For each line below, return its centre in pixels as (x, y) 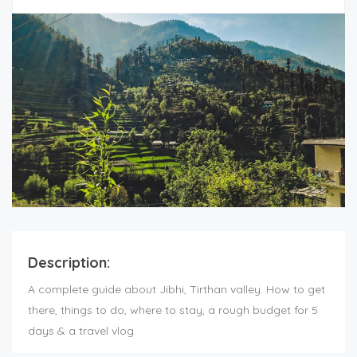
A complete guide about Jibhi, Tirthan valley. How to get (177, 290)
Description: (69, 263)
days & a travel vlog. (82, 331)
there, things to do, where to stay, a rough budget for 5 (173, 310)
